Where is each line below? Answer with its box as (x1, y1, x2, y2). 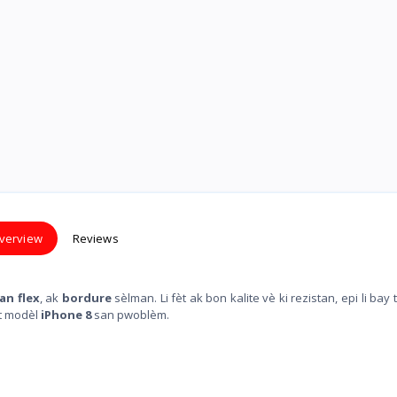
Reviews (72, 230, 119, 247)
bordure (61, 290, 112, 307)
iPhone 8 (41, 307, 91, 323)
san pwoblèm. (91, 307, 169, 323)
